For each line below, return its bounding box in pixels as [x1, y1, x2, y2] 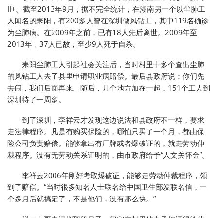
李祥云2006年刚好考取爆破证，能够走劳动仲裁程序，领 [22, 170, 207, 181]
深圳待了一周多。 [7, 94, 66, 105]
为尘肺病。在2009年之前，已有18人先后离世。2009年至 [7, 27, 197, 37]
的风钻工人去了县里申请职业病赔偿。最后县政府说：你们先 [7, 71, 204, 81]
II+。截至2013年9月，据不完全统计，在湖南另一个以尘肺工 [7, 4, 205, 14]
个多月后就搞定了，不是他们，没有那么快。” [7, 194, 156, 204]
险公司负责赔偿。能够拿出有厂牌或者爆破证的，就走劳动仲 [7, 138, 204, 148]
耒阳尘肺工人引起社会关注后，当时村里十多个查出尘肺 [22, 59, 204, 70]
